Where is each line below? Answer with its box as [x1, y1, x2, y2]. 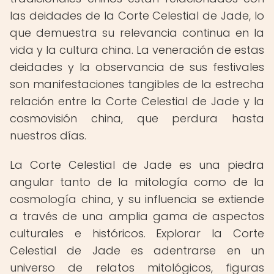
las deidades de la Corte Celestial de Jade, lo [10, 8, 264, 23]
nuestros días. [10, 128, 86, 143]
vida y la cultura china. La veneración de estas [10, 42, 264, 57]
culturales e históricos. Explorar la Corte [10, 226, 264, 241]
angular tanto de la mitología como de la [10, 174, 264, 190]
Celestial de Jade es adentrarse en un [10, 243, 264, 258]
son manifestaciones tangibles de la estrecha [10, 76, 264, 92]
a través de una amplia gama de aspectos [10, 209, 264, 224]
